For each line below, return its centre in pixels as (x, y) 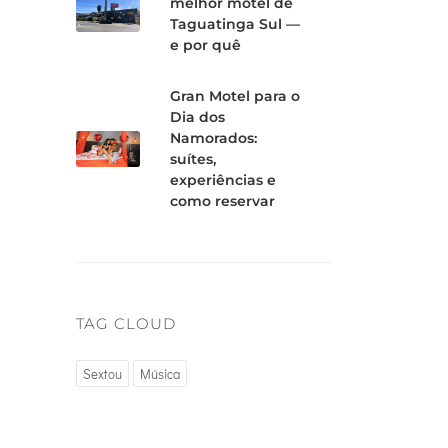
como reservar (222, 201)
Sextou (102, 373)
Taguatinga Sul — (235, 24)
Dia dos (197, 117)
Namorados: (213, 138)
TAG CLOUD (126, 323)
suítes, (193, 159)
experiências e (223, 180)
